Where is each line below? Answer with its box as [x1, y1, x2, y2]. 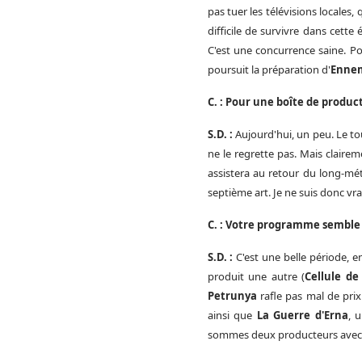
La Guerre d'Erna [256, 307, 348, 322]
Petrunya [207, 288, 257, 303]
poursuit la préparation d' [207, 61, 330, 77]
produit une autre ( [207, 268, 305, 284]
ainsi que [207, 307, 257, 322]
